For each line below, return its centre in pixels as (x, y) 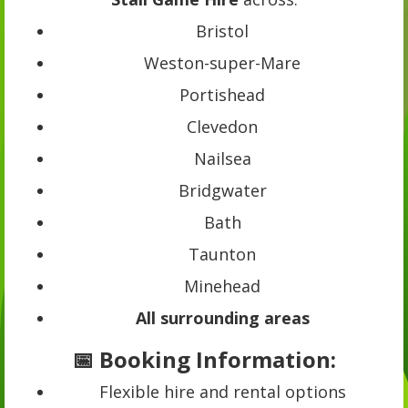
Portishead (222, 95)
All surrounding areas (222, 318)
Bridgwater (222, 191)
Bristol (222, 31)
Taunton (222, 255)
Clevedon (222, 127)
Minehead (222, 286)
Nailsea (222, 159)
